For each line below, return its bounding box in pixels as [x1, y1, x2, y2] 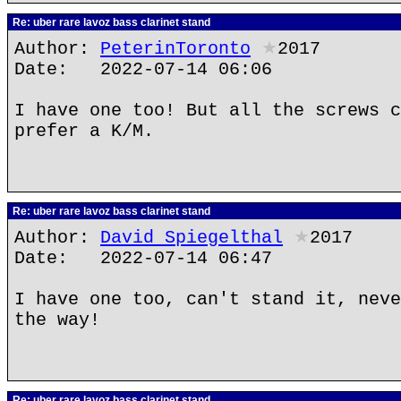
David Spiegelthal [100, 227, 283, 248]
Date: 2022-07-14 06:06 [14, 59, 272, 80]
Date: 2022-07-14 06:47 [14, 248, 272, 269]
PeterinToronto [100, 38, 251, 59]
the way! [14, 310, 100, 330]
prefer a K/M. [14, 121, 154, 141]
